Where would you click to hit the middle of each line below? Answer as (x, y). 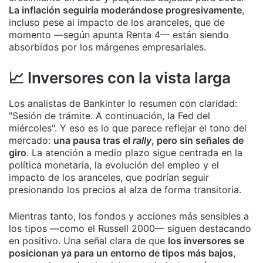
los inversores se (206, 241)
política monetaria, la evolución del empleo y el (114, 165)
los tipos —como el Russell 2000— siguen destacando (130, 228)
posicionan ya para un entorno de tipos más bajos (121, 253)
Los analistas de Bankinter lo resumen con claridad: (123, 103)
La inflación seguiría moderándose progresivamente (125, 10)
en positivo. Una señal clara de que (88, 241)
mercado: (31, 140)
